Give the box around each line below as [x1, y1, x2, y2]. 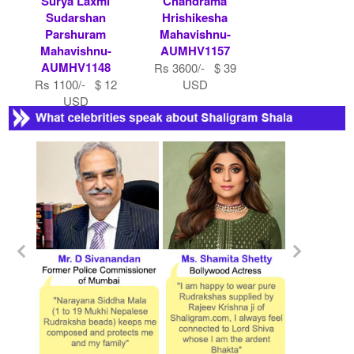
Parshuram [45, 24, 107, 43]
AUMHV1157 [160, 41, 230, 59]
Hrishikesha [162, 8, 228, 26]
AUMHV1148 [40, 58, 111, 76]
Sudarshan [45, 8, 106, 26]
